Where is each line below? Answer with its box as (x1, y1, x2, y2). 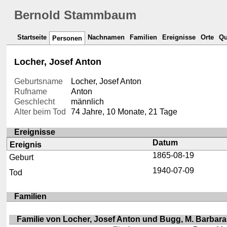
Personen (52, 34, 83, 43)
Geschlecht (14, 97, 55, 106)
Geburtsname (14, 77, 63, 86)
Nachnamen (88, 33, 125, 42)
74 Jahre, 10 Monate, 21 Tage (70, 107, 177, 117)
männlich (70, 97, 104, 106)
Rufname (14, 87, 48, 96)
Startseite (17, 33, 47, 42)
